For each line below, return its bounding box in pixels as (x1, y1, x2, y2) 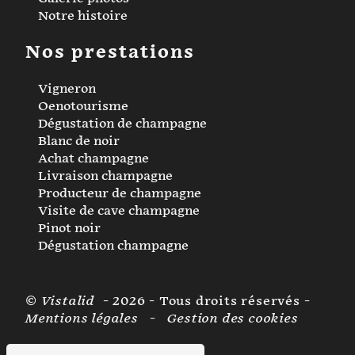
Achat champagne (38, 151, 149, 167)
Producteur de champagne (38, 186, 201, 202)
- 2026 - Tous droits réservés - (98, 294, 315, 310)
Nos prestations (25, 41, 195, 63)
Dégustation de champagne (38, 116, 207, 132)
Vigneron (38, 82, 96, 97)
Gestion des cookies (163, 311, 299, 327)
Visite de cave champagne (38, 204, 200, 219)
